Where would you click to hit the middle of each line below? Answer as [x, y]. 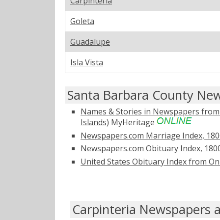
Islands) [95, 122]
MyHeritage [133, 122]
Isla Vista [87, 62]
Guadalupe [90, 41]
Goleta [82, 21]
